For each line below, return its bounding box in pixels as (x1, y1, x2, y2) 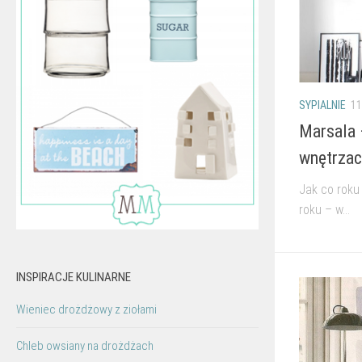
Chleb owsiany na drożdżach (16, 339, 154, 354)
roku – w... (299, 201, 350, 217)
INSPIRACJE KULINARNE (16, 270, 131, 285)
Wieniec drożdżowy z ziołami (16, 302, 157, 318)
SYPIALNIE (299, 98, 346, 112)
